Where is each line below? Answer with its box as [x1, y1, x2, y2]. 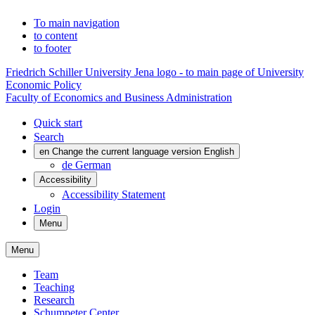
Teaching [34, 281, 75, 293]
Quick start [34, 117, 82, 129]
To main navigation [34, 17, 120, 29]
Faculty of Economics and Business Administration [6, 91, 232, 103]
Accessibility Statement [62, 188, 165, 200]
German [75, 159, 111, 171]
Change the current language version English [52, 146, 234, 157]
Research [34, 294, 75, 306]
